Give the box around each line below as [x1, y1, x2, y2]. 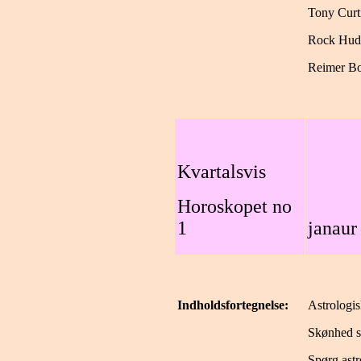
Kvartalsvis [177, 161, 266, 182]
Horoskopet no [177, 196, 292, 217]
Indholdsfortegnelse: [177, 298, 288, 312]
